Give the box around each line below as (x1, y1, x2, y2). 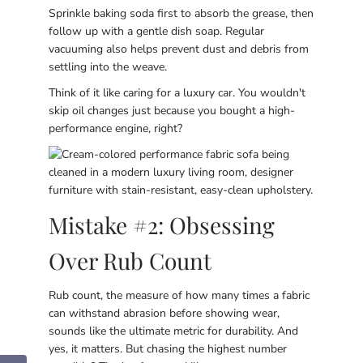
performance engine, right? (49, 121, 182, 136)
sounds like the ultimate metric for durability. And (49, 323, 298, 339)
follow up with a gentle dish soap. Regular (49, 23, 264, 39)
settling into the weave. (49, 59, 167, 75)
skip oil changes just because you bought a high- (49, 103, 295, 118)
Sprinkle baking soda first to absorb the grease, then (49, 6, 314, 21)
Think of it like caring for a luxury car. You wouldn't (49, 85, 305, 100)
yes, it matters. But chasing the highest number (49, 341, 287, 357)
